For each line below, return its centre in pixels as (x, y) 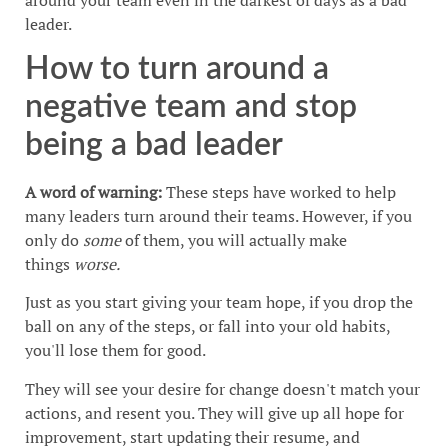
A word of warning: (93, 191)
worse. (97, 263)
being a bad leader (154, 144)
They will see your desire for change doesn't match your (222, 388)
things (49, 263)
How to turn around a (177, 68)
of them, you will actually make (234, 239)
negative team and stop (191, 106)
